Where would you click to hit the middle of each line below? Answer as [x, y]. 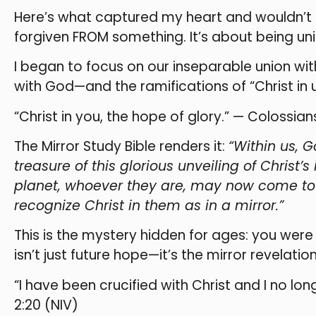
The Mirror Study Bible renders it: [121, 146]
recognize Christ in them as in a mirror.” [149, 205]
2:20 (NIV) [46, 305]
